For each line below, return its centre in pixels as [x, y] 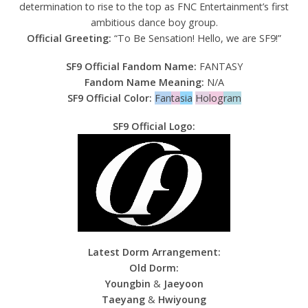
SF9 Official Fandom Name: [131, 66]
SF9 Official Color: [109, 98]
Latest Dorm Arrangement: [154, 252]
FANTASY [219, 66]
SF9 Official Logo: [154, 126]
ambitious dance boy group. [154, 22]
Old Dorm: [154, 267]
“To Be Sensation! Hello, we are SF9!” [196, 38]
